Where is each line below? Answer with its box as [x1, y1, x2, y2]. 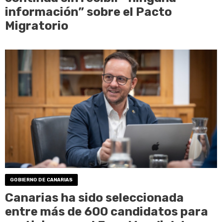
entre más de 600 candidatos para [5, 204, 208, 219]
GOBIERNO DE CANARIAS [10, 176, 73, 183]
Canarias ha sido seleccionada [5, 190, 184, 205]
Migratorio [5, 18, 68, 33]
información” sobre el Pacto [5, 4, 172, 19]
